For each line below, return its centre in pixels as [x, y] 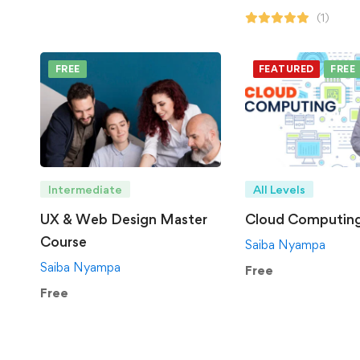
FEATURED [286, 69]
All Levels [279, 189]
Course [63, 241]
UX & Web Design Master [124, 219]
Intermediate [85, 189]
